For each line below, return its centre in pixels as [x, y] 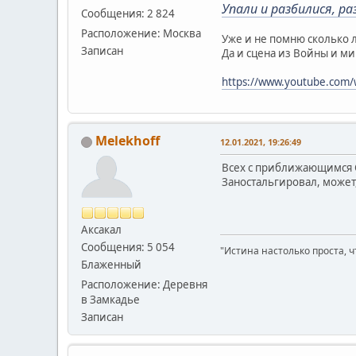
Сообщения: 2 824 [128, 13]
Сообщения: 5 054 [128, 247]
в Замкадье [110, 299]
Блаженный [111, 264]
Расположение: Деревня [144, 284]
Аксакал [101, 229]
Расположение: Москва [141, 33]
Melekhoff [128, 140]
